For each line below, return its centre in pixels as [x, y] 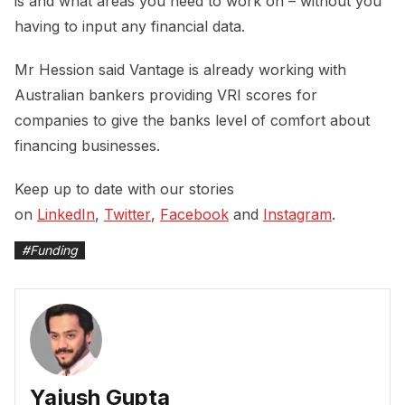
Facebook [194, 215]
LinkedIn [66, 215]
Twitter [127, 215]
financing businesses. [87, 146]
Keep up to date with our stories [124, 189]
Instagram [297, 215]
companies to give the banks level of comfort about [192, 121]
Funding [54, 250]
